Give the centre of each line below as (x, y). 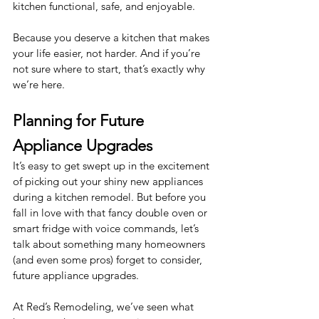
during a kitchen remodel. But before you (111, 197)
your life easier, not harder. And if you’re (108, 53)
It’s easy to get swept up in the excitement (113, 166)
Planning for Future (80, 121)
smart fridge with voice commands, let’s (107, 229)
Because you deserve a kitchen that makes (113, 38)
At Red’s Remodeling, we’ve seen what (105, 307)
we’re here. (39, 85)
